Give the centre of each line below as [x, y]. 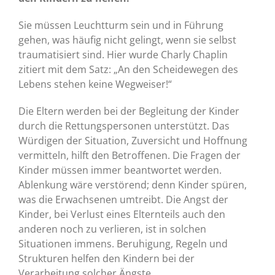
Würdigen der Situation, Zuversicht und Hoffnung [133, 141]
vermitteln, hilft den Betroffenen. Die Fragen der [130, 156]
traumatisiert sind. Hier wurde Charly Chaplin [123, 55]
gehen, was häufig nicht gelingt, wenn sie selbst [127, 40]
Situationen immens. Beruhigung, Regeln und [123, 244]
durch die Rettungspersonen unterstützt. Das [124, 126]
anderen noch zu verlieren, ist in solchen [112, 229]
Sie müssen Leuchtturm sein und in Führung [121, 25]
